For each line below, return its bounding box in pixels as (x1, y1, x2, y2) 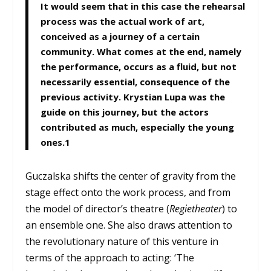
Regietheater (169, 201, 223, 215)
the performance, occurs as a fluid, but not (41, 60, 237, 73)
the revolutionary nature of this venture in (25, 234, 219, 248)
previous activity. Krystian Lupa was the (41, 90, 226, 103)
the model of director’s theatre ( (25, 201, 170, 215)
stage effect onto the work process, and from (25, 185, 231, 199)
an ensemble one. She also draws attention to (25, 218, 233, 232)
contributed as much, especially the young (41, 120, 235, 133)
